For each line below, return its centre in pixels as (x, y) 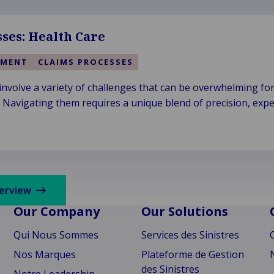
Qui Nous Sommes (56, 235)
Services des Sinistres (191, 235)
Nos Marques (45, 254)
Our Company (57, 211)
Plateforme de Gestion (193, 254)
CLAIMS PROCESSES (85, 62)
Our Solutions (185, 211)
